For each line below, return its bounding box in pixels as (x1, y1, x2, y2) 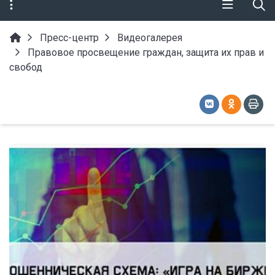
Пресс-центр (40, 32, 99, 44)
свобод (9, 61, 42, 73)
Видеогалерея (117, 32, 182, 44)
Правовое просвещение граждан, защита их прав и (28, 47, 264, 58)
